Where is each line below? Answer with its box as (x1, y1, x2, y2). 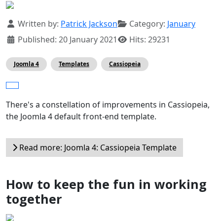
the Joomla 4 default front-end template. (6, 110, 156, 122)
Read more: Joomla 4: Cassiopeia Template (17, 142, 177, 153)
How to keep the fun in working (6, 175, 207, 192)
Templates (59, 59, 89, 68)
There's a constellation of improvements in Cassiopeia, (6, 99, 210, 110)
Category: (127, 18, 167, 29)
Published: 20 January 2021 (18, 34, 117, 45)
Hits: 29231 (129, 34, 170, 45)
